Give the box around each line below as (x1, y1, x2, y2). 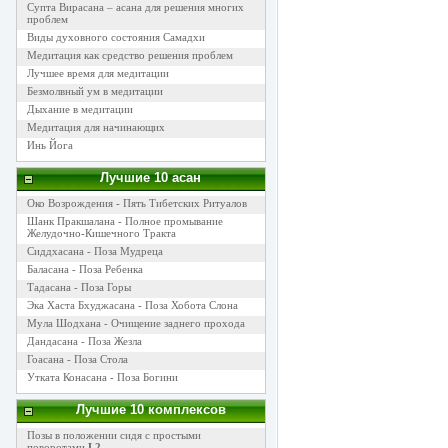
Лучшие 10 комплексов (75, 402, 226, 417)
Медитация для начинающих (26, 121, 165, 133)
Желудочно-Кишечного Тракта (26, 227, 176, 239)
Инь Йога (26, 139, 73, 151)
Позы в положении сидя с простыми (26, 429, 201, 441)
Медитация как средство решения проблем (26, 49, 233, 61)
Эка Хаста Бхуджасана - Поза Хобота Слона (26, 299, 238, 311)
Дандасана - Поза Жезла (26, 335, 142, 347)
